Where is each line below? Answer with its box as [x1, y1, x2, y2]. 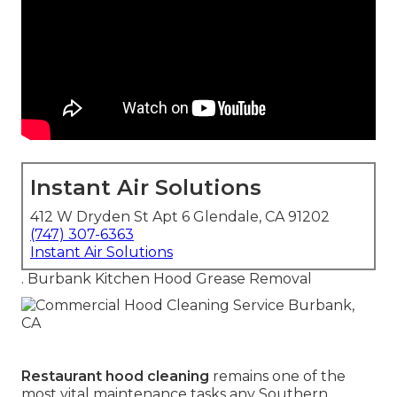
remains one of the [209, 368, 346, 385]
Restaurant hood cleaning [21, 368, 209, 385]
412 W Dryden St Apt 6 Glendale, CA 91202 [30, 208, 330, 226]
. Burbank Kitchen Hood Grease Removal [21, 270, 312, 288]
